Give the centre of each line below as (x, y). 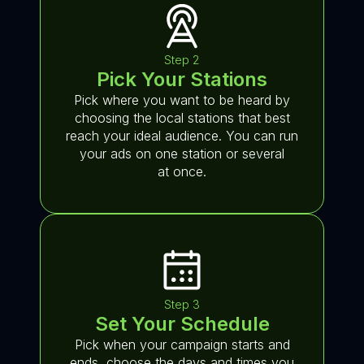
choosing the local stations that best (182, 118)
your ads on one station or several (182, 154)
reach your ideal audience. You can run (182, 136)
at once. (182, 171)
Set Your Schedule (182, 324)
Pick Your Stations (182, 79)
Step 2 (182, 60)
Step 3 (182, 304)
